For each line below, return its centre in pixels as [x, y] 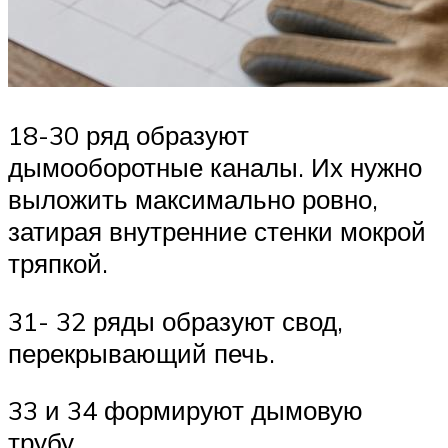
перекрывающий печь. [141, 352]
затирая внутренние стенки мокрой [217, 230]
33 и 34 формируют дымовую [185, 410]
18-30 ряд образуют [128, 134]
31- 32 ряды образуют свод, [175, 320]
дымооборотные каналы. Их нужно [215, 166]
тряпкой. [58, 262]
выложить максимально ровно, [193, 198]
